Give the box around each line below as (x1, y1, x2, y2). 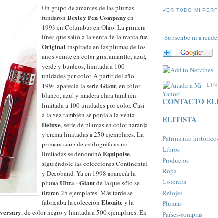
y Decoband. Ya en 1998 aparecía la (42, 168, 136, 178)
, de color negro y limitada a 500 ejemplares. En (21, 207, 146, 217)
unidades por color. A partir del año (42, 71, 134, 80)
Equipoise (103, 148, 130, 158)
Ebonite (101, 197, 123, 207)
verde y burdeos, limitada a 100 (42, 61, 125, 71)
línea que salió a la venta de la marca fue (42, 32, 148, 41)
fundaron (42, 13, 67, 22)
